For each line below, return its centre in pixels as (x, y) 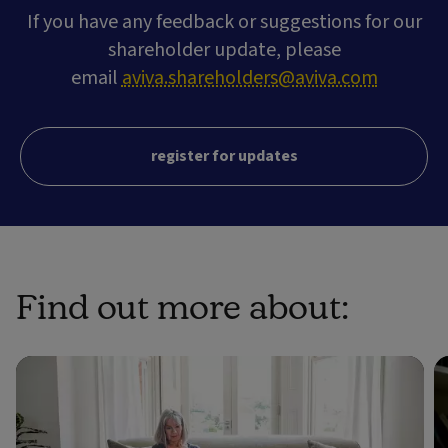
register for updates (224, 156)
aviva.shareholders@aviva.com (249, 78)
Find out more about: (182, 306)
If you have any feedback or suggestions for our (224, 22)
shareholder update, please (224, 50)
